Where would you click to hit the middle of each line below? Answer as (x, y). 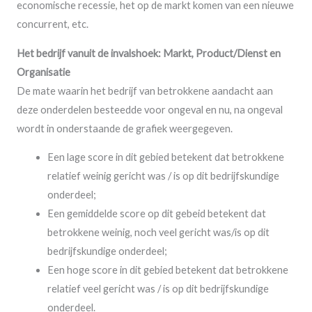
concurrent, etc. (53, 24)
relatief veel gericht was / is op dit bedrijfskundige (158, 289)
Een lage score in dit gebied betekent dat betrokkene (165, 157)
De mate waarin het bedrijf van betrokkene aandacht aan (145, 91)
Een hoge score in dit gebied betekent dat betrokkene (167, 270)
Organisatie (44, 72)
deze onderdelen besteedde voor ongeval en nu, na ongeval (150, 109)
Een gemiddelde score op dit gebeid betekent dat (156, 214)
